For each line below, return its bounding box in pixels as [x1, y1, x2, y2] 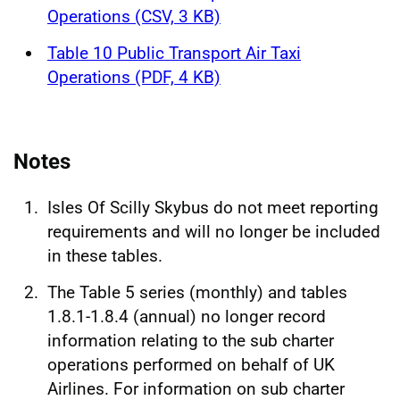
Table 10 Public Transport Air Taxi [47, 43, 301, 64]
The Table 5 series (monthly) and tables [47, 282, 347, 303]
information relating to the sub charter [47, 330, 334, 351]
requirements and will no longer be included [47, 221, 380, 242]
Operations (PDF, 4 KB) [47, 67, 221, 88]
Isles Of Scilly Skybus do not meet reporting [47, 196, 379, 218]
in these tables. [47, 245, 162, 266]
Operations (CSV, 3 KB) [47, 6, 221, 27]
